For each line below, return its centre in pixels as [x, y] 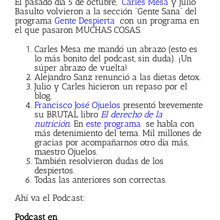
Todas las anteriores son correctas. [101, 180]
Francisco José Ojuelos [77, 105]
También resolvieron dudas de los [99, 161]
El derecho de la [132, 115]
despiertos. [55, 171]
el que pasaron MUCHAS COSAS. [78, 30]
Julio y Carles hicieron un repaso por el [111, 87]
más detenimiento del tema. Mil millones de [118, 133]
